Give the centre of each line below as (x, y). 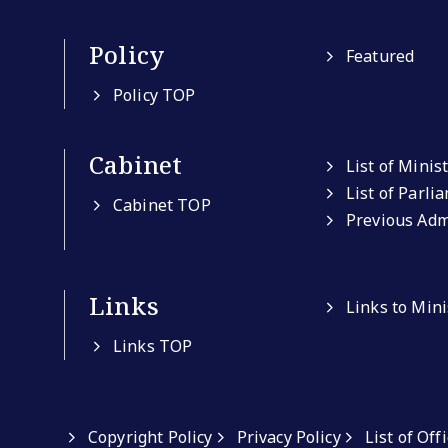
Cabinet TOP (162, 205)
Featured (380, 56)
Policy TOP (154, 95)
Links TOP (153, 346)
